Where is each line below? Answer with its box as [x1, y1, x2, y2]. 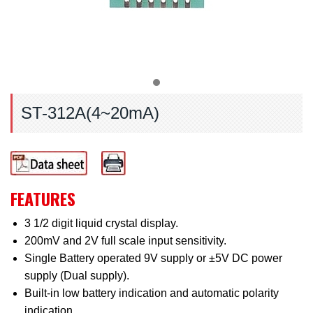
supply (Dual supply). [24, 270, 129, 282]
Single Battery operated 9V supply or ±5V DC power [24, 252, 282, 264]
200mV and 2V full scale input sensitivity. [24, 235, 226, 247]
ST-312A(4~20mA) [21, 103, 159, 122]
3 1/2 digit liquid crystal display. [24, 217, 178, 229]
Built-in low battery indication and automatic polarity [24, 287, 279, 299]
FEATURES [10, 186, 75, 211]
